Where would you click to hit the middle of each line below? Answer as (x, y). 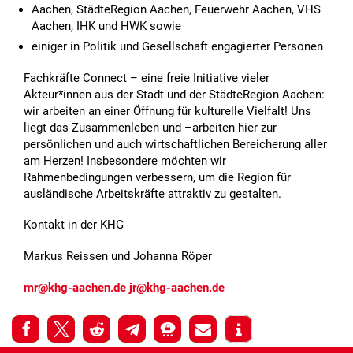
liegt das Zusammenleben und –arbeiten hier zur (150, 127)
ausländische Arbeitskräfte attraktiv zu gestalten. (152, 193)
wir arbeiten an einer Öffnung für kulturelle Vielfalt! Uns (167, 111)
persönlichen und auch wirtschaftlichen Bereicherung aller (175, 144)
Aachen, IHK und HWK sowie (108, 26)
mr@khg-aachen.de (75, 287)
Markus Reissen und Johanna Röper (118, 256)
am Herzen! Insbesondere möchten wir (125, 160)
